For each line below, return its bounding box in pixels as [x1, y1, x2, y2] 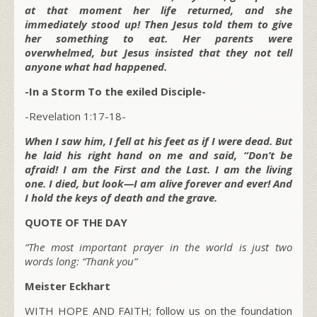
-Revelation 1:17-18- [25, 108, 126, 123]
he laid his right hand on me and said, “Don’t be [25, 147, 292, 162]
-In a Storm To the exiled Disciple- [25, 83, 206, 98]
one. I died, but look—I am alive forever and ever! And [25, 175, 292, 190]
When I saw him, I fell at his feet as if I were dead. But [25, 133, 292, 148]
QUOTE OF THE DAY [25, 214, 127, 229]
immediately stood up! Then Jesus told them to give [25, 16, 292, 31]
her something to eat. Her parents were [25, 30, 292, 45]
